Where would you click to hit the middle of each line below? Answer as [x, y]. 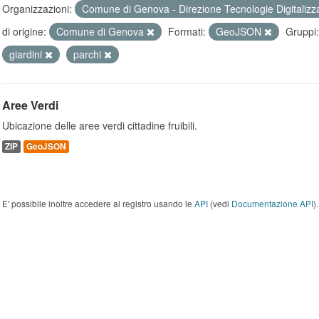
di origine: [24, 31]
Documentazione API [272, 203]
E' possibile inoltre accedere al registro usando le [98, 203]
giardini [27, 54]
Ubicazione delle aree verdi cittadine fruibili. [100, 125]
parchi [89, 54]
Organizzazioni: [37, 9]
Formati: [187, 31]
